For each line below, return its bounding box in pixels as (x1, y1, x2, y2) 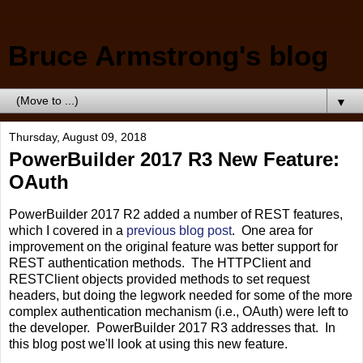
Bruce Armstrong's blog (8, 41, 328, 71)
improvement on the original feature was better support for (9, 239, 338, 254)
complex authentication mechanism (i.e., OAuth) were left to (9, 304, 348, 318)
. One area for (232, 223, 313, 237)
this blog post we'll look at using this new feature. (9, 336, 288, 351)
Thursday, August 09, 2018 (9, 130, 147, 143)
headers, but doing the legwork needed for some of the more (9, 288, 352, 302)
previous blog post (126, 223, 232, 237)
